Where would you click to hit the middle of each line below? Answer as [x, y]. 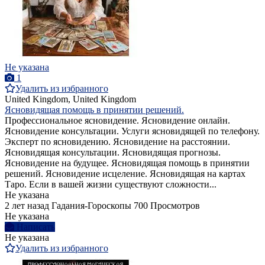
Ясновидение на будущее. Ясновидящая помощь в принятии [127, 163]
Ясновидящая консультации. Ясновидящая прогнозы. [113, 153]
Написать [36, 227]
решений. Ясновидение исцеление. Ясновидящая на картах [125, 174]
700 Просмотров [167, 206]
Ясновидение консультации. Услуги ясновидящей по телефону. [132, 131]
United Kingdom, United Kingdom [70, 99]
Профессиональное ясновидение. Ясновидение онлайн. [117, 121]
